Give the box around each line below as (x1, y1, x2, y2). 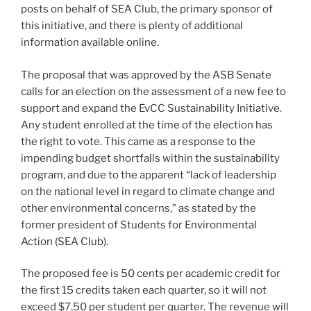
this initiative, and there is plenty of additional (21, 19, 243, 33)
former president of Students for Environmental (21, 218, 257, 231)
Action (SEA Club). (21, 235, 108, 248)
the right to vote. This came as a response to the (21, 135, 255, 148)
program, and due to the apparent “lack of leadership (21, 168, 276, 181)
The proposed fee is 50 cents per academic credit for (21, 267, 280, 280)
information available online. (21, 36, 159, 49)
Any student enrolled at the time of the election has (21, 118, 273, 131)
